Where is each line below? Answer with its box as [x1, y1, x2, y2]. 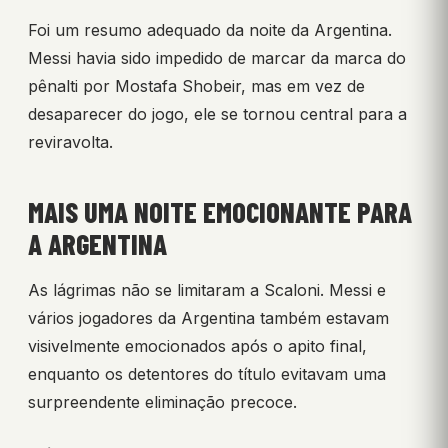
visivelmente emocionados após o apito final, [28, 336, 367, 357]
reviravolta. [28, 132, 113, 153]
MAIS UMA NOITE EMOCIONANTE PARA [28, 195, 412, 230]
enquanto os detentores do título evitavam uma [28, 364, 386, 385]
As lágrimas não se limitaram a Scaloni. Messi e [28, 280, 386, 301]
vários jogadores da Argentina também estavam [28, 308, 389, 329]
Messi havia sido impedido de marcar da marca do [28, 48, 406, 69]
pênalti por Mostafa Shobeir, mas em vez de [28, 76, 365, 97]
